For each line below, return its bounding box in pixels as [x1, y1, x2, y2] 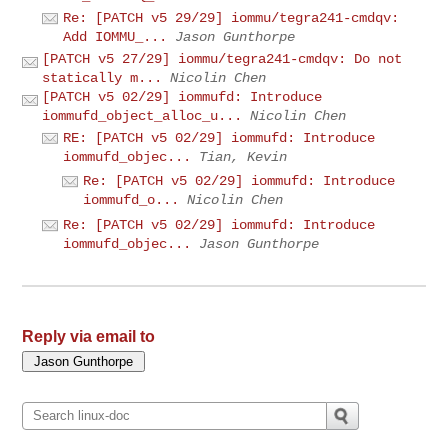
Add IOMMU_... [63, 28, 168, 45]
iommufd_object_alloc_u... [42, 107, 243, 124]
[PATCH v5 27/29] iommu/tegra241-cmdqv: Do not [42, 50, 403, 67]
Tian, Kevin [199, 148, 288, 165]
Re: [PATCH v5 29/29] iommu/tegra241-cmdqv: [63, 9, 400, 26]
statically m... [42, 69, 163, 86]
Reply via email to [22, 327, 156, 345]
